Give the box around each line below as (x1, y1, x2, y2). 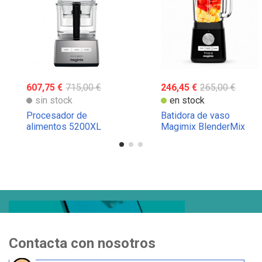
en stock (170, 94, 205, 106)
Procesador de (26, 109, 87, 121)
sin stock (35, 94, 73, 106)
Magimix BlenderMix (161, 120, 245, 132)
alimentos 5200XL (26, 120, 101, 132)
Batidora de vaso (161, 109, 230, 121)
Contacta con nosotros (9, 235, 156, 252)
